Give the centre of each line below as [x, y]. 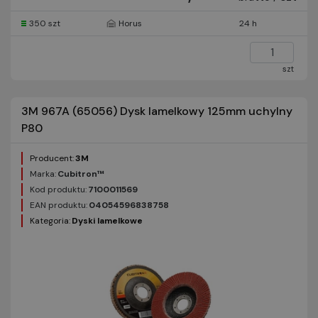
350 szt [45, 23]
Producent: [52, 158]
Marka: [43, 174]
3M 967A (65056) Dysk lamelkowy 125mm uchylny [157, 111]
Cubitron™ [81, 174]
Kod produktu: [58, 190]
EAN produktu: [59, 205]
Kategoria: [50, 221]
